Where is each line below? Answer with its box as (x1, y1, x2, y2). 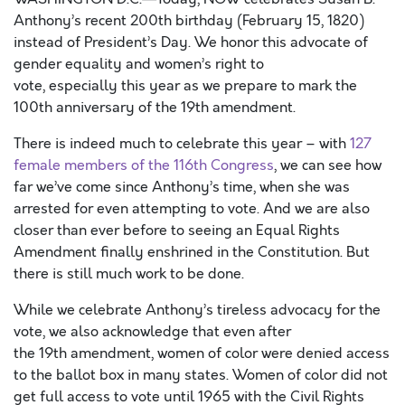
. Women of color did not (226, 365, 388, 385)
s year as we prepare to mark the (138, 76, 357, 96)
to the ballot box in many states (14, 365, 226, 385)
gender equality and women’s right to (14, 54, 264, 74)
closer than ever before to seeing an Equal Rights (14, 221, 340, 240)
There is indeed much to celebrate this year (14, 134, 302, 154)
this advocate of (262, 33, 368, 52)
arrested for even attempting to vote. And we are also (14, 199, 370, 219)
